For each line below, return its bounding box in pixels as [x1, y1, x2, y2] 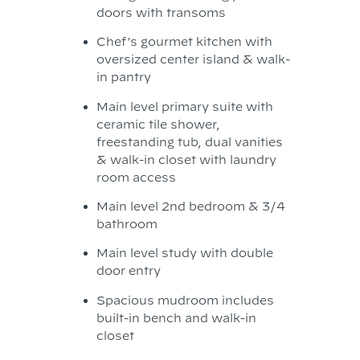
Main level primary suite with [96, 99, 273, 113]
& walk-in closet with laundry [96, 152, 276, 166]
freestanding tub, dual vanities [96, 134, 283, 149]
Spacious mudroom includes [96, 292, 274, 307]
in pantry [96, 70, 151, 84]
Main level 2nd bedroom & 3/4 [96, 199, 285, 214]
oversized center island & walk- [96, 52, 290, 67]
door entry [96, 264, 161, 278]
